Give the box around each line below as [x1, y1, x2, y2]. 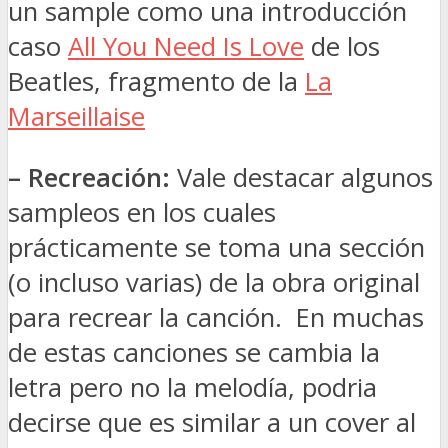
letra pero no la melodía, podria [8, 369, 377, 405]
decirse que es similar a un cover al [8, 404, 416, 440]
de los [304, 29, 380, 65]
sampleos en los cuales [8, 194, 276, 230]
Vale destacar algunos [170, 159, 433, 195]
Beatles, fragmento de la [8, 64, 305, 100]
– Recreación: [8, 159, 170, 195]
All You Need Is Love [68, 29, 304, 65]
